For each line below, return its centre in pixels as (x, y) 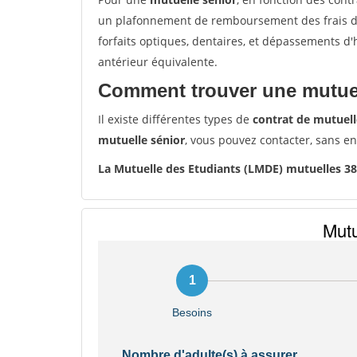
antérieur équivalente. (158, 62)
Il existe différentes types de (175, 119)
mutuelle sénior (141, 140)
